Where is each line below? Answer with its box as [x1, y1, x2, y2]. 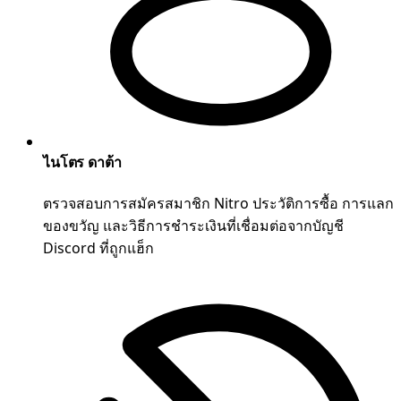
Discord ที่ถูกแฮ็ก [43, 238, 154, 259]
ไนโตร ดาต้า [43, 152, 122, 173]
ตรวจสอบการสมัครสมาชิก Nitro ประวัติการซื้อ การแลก [43, 193, 394, 214]
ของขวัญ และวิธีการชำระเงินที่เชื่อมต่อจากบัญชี [43, 216, 344, 236]
